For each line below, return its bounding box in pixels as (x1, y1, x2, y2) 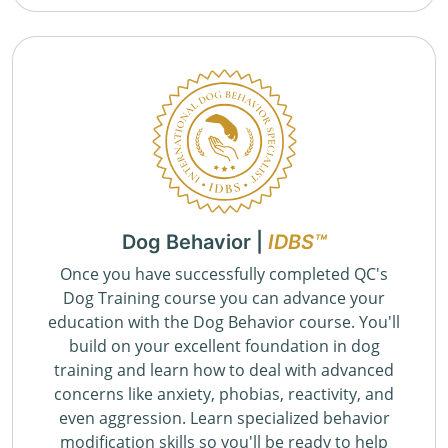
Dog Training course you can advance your (63, 287, 385, 310)
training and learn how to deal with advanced (54, 359, 394, 382)
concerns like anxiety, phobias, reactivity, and (54, 383, 394, 406)
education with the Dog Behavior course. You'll (48, 311, 400, 334)
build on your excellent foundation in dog (68, 335, 380, 358)
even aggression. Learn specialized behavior (58, 407, 390, 430)
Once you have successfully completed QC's (60, 263, 388, 286)
